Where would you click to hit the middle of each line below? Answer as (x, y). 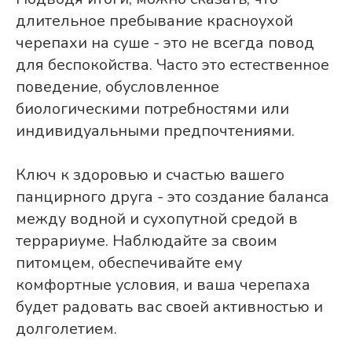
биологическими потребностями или (152, 108)
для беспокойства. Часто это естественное (172, 64)
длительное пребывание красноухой (154, 20)
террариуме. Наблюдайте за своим (147, 240)
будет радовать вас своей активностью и (169, 306)
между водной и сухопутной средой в (157, 218)
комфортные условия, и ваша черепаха (163, 284)
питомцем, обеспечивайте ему (129, 262)
